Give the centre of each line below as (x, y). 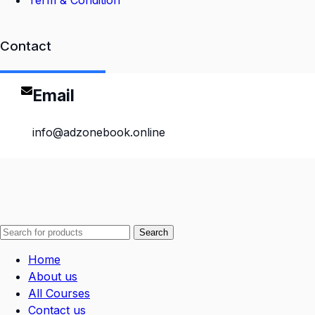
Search (154, 232)
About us (53, 276)
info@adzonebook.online (99, 132)
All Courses (59, 293)
